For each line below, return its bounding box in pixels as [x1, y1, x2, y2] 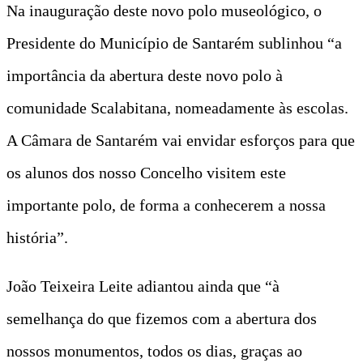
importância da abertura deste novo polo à [6, 66, 283, 84]
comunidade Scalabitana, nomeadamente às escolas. [6, 98, 348, 117]
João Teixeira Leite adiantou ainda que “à [6, 276, 280, 295]
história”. [6, 228, 68, 246]
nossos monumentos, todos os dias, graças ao [6, 341, 302, 360]
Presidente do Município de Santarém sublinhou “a [6, 33, 342, 52]
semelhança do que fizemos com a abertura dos [6, 309, 317, 327]
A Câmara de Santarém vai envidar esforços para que [6, 130, 355, 149]
